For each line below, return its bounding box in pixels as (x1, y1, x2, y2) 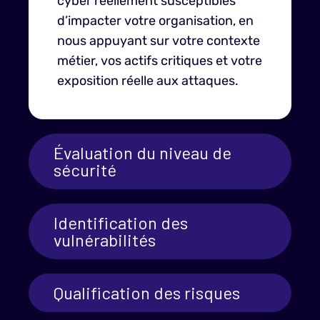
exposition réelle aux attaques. (57, 73, 239, 89)
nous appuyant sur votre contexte (57, 33, 260, 49)
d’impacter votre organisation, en (57, 13, 254, 29)
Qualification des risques (54, 282, 240, 303)
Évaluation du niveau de (54, 142, 231, 163)
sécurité (54, 159, 116, 180)
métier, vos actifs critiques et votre (57, 53, 262, 69)
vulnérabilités (54, 229, 156, 250)
